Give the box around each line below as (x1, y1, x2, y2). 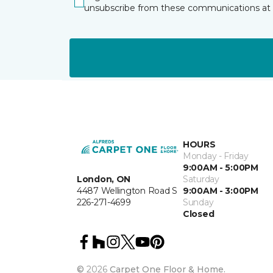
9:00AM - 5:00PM (183, 162, 258, 174)
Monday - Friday (183, 151, 249, 162)
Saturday (183, 174, 219, 185)
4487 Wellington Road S (77, 185, 177, 196)
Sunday (183, 197, 214, 208)
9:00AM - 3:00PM (183, 185, 258, 197)
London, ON (77, 173, 131, 185)
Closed (183, 208, 214, 220)
